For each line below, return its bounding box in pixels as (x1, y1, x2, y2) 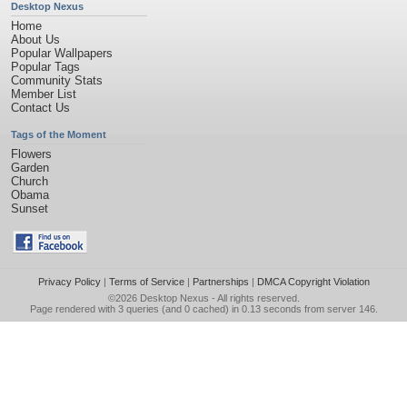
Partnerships (192, 276, 249, 287)
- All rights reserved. (208, 293, 300, 303)
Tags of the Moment (11, 129, 106, 140)
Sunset (11, 202, 48, 215)
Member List (11, 87, 76, 101)
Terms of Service (108, 276, 184, 287)
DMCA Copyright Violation (256, 276, 370, 287)
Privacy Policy (37, 276, 101, 287)
